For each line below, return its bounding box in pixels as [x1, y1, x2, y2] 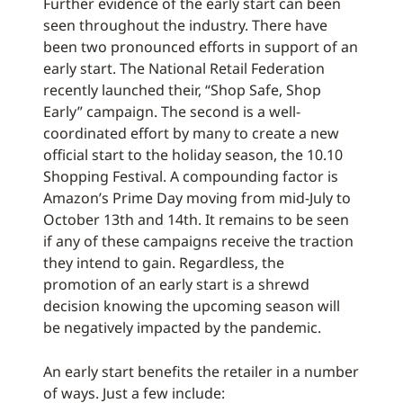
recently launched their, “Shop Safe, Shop [43, 80, 321, 101]
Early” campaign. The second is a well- [43, 102, 300, 122]
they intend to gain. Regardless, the [43, 253, 284, 273]
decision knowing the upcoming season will [43, 296, 340, 317]
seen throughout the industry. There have [43, 15, 327, 36]
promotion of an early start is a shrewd [43, 274, 309, 295]
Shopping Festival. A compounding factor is [43, 166, 338, 187]
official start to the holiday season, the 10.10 [43, 145, 343, 166]
